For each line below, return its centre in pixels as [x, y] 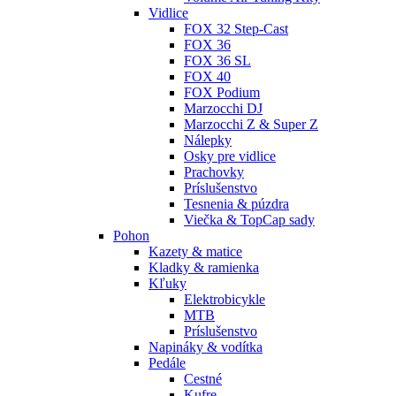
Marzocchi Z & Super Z [251, 125]
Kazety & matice [195, 252]
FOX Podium [222, 93]
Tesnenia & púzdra [236, 204]
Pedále [167, 363]
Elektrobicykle [225, 300]
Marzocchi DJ [223, 109]
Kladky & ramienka [204, 268]
